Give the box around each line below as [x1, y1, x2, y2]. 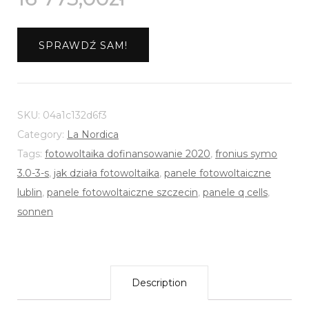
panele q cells [203, 186, 268, 199]
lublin [17, 186, 42, 199]
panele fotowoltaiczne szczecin [47, 186, 198, 199]
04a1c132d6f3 [43, 109, 107, 122]
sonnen [17, 206, 53, 219]
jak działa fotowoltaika [54, 167, 159, 180]
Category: [17, 128, 67, 141]
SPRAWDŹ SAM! [39, 39, 128, 52]
